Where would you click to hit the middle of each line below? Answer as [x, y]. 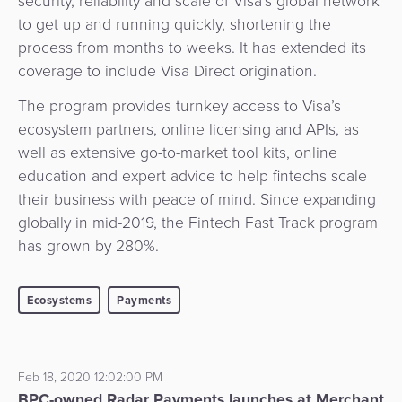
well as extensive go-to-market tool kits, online [178, 153]
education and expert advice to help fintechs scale [192, 176]
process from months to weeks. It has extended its [192, 48]
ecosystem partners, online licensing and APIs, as [188, 130]
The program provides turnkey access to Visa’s [179, 106]
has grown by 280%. [88, 246]
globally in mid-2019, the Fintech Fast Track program [198, 223]
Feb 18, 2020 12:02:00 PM [90, 378]
